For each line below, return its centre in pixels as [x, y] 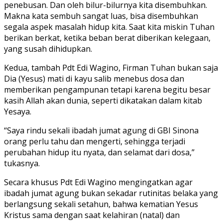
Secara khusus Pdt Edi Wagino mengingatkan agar [98, 182]
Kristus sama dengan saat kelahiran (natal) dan [92, 215]
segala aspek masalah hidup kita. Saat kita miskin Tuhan [109, 27]
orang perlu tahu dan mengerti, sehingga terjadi [95, 142]
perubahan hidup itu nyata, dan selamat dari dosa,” [99, 153]
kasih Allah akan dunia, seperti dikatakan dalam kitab [103, 101]
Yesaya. [18, 112]
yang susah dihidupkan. [48, 49]
